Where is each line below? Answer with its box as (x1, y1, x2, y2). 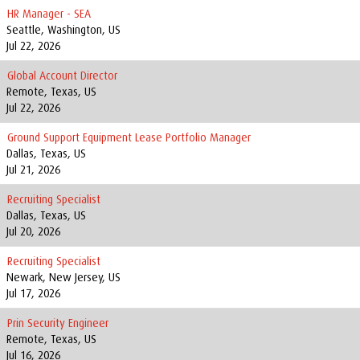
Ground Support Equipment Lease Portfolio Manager (7, 130, 251, 145)
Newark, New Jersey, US (6, 270, 121, 284)
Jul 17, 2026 (6, 286, 60, 301)
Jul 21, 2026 (6, 162, 60, 177)
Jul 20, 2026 (6, 224, 60, 239)
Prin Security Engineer (7, 316, 108, 330)
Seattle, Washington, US (6, 22, 121, 37)
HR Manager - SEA (7, 6, 91, 21)
